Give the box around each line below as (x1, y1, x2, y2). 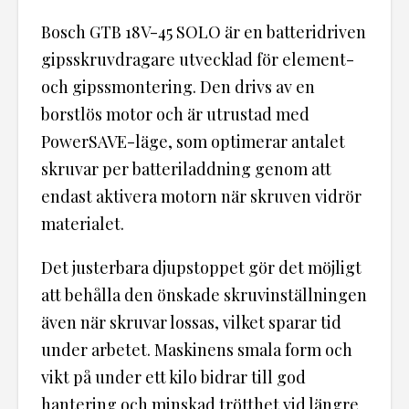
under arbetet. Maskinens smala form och (41, 338, 352, 361)
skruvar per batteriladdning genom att (41, 157, 331, 180)
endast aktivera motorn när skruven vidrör (41, 184, 362, 207)
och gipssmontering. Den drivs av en (41, 75, 315, 98)
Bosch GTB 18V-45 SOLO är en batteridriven (41, 20, 366, 43)
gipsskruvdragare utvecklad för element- (41, 47, 354, 70)
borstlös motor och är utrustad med (41, 102, 309, 125)
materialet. (41, 212, 124, 235)
